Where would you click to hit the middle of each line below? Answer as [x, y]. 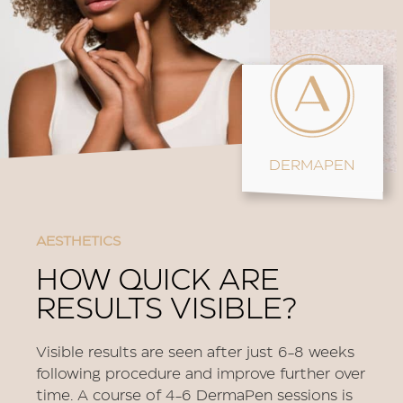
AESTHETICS [78, 242]
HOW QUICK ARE [158, 281]
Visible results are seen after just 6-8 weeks [195, 353]
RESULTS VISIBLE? [167, 309]
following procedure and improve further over [201, 374]
